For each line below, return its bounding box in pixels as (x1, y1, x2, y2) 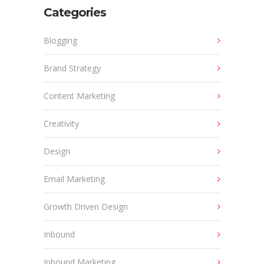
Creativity (44, 118, 79, 130)
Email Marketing (44, 173, 105, 185)
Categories (44, 5, 106, 20)
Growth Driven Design (44, 201, 128, 213)
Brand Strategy (44, 62, 101, 74)
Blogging (44, 35, 77, 47)
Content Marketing (44, 90, 115, 102)
